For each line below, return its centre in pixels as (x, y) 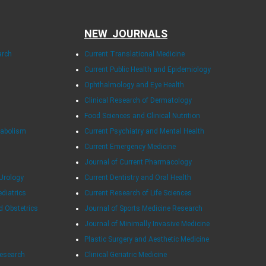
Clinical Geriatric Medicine (125, 254)
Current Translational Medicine (134, 54)
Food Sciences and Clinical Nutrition (142, 115)
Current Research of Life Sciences (138, 193)
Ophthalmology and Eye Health (134, 85)
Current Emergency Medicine (130, 146)
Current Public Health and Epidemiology (147, 69)
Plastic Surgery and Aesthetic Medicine (146, 239)
